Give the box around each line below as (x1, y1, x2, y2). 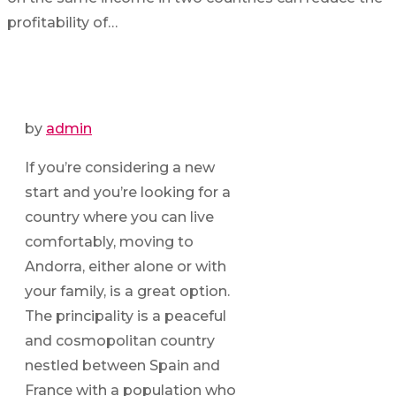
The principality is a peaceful (25, 308, 226, 325)
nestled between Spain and (25, 357, 220, 375)
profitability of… (7, 14, 118, 32)
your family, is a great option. (25, 283, 230, 301)
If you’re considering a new (25, 159, 215, 177)
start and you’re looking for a (25, 184, 231, 202)
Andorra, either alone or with (25, 258, 226, 276)
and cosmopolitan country (25, 332, 215, 350)
